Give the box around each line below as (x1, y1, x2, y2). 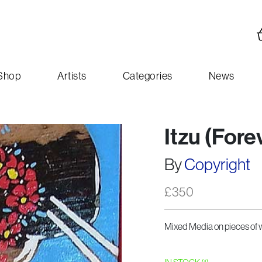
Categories (122, 69, 173, 83)
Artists (57, 69, 87, 83)
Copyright (184, 154, 250, 175)
